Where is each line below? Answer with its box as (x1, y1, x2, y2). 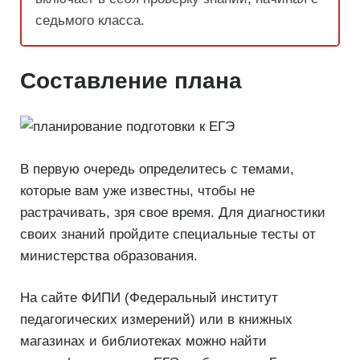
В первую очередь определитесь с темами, (20, 161, 294, 177)
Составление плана (20, 68, 242, 94)
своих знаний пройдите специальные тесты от (20, 226, 316, 242)
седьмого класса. (35, 12, 145, 28)
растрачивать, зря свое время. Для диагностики (20, 204, 325, 220)
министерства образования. (20, 247, 198, 264)
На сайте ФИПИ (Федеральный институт (20, 290, 278, 306)
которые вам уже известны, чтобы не (20, 182, 255, 198)
